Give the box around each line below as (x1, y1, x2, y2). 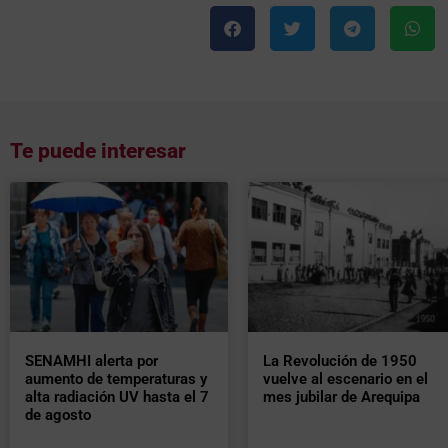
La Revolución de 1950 (262, 351, 417, 370)
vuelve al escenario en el (262, 369, 428, 388)
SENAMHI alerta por (25, 351, 158, 370)
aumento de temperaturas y (25, 369, 207, 388)
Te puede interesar (10, 138, 186, 163)
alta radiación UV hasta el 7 (25, 387, 209, 406)
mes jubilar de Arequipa (262, 387, 420, 406)
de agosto (25, 405, 91, 424)
